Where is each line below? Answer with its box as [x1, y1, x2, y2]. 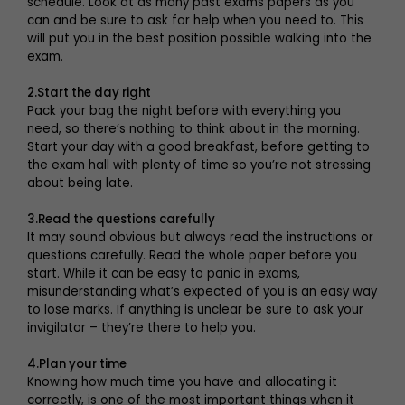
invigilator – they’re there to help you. [27, 318, 256, 336]
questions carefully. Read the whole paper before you [27, 246, 357, 264]
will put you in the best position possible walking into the [27, 29, 372, 47]
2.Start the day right [27, 83, 151, 101]
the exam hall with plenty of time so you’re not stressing [27, 155, 371, 174]
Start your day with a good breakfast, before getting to [27, 137, 370, 155]
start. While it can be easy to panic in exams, [27, 264, 300, 282]
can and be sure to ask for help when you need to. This [27, 11, 363, 29]
